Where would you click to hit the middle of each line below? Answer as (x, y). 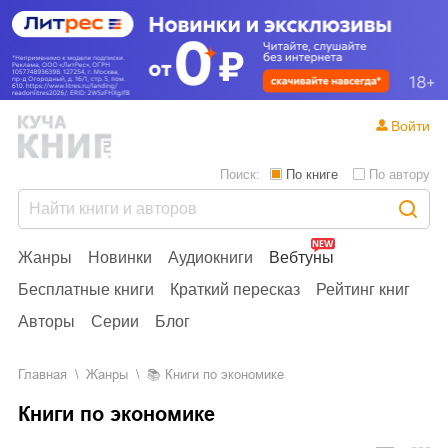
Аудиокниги (210, 257)
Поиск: (240, 174)
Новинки (120, 257)
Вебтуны (301, 257)
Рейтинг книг (363, 289)
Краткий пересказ (235, 289)
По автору (399, 174)
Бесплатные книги (86, 289)
